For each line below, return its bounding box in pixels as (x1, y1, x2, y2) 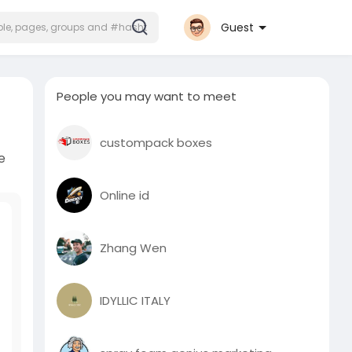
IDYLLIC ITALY (100, 291, 171, 309)
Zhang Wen (100, 239, 167, 256)
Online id (100, 186, 150, 203)
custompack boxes (100, 134, 213, 151)
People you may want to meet (57, 88, 237, 104)
